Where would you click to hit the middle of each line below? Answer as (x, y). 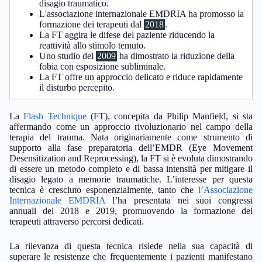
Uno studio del (68, 56)
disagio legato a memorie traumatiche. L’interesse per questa (131, 179)
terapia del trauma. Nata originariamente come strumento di (131, 137)
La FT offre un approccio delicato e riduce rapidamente (141, 77)
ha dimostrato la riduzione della (176, 56)
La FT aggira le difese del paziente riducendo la (127, 35)
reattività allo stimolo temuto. (92, 45)
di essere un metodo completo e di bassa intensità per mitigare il (131, 169)
